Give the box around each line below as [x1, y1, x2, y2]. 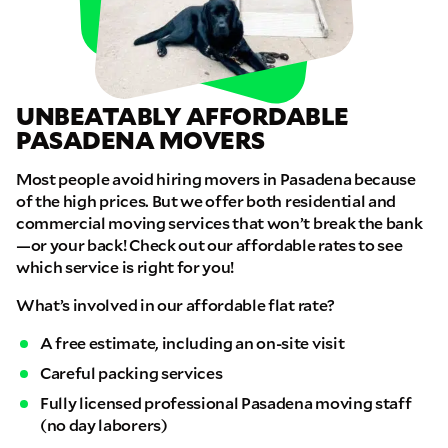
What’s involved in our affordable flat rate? [16, 294, 335, 316]
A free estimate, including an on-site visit [40, 332, 345, 354]
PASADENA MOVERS [16, 124, 265, 157]
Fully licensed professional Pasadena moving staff [40, 392, 412, 414]
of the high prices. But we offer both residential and [16, 190, 397, 212]
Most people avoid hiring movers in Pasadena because [16, 168, 416, 190]
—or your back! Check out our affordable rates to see [16, 234, 403, 256]
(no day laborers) [40, 414, 168, 436]
